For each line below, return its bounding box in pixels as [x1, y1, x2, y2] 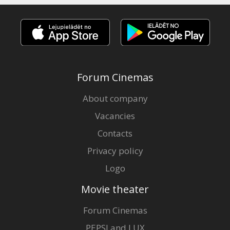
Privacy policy [87, 144, 143, 157]
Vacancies [95, 109, 135, 122]
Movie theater [81, 182, 149, 196]
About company [82, 92, 148, 104]
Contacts [98, 127, 132, 139]
